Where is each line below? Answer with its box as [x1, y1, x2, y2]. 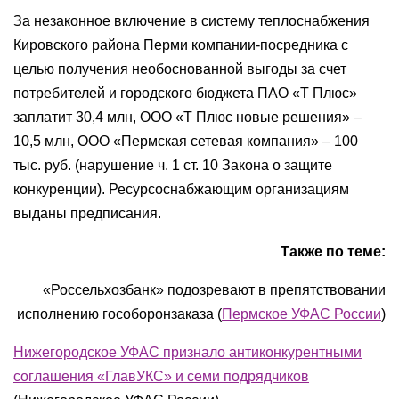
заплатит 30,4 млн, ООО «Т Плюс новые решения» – [13, 110, 362, 125]
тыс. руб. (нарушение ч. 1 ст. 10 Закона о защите [13, 158, 332, 173]
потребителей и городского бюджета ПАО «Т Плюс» [13, 85, 357, 101]
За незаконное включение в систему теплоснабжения [13, 13, 370, 28]
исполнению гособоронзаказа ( [17, 306, 222, 322]
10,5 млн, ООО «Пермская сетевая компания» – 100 [13, 134, 358, 149]
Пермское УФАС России [222, 306, 381, 322]
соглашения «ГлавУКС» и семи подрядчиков [13, 369, 309, 384]
